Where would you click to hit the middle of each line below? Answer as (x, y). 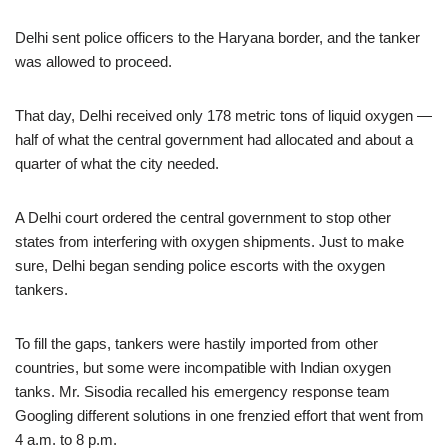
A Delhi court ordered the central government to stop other (203, 217)
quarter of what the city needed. (117, 163)
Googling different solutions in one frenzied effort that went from (219, 415)
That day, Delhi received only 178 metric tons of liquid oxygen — (223, 115)
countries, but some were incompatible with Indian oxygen (203, 367)
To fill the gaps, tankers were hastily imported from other (196, 343)
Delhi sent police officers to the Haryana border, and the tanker (217, 37)
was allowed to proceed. (93, 61)
